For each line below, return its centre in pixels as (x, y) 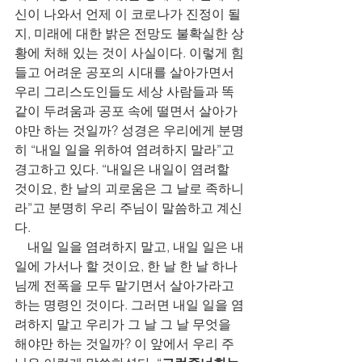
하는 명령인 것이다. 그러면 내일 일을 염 (129, 305)
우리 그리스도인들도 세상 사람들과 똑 (124, 91)
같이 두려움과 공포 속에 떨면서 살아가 (126, 111)
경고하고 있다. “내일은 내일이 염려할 (124, 169)
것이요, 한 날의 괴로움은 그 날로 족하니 (129, 188)
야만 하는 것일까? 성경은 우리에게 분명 (129, 130)
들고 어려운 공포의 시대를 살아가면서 (126, 72)
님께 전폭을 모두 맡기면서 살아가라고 (126, 285)
